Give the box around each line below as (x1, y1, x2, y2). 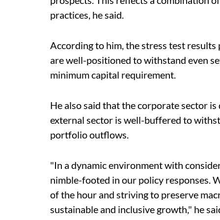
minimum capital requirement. (50, 69, 176, 81)
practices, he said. (50, 9, 124, 21)
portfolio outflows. (50, 129, 129, 140)
